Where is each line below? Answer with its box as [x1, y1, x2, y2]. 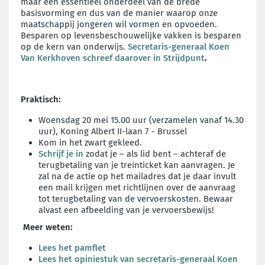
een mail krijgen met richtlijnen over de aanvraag [38, 182, 235, 193]
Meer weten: [23, 221, 73, 232]
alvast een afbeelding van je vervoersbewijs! [38, 204, 214, 215]
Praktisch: [21, 93, 61, 105]
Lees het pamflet [38, 242, 106, 253]
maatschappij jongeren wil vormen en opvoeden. [21, 18, 217, 30]
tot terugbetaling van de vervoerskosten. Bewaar [38, 193, 233, 204]
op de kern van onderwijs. [21, 41, 128, 52]
